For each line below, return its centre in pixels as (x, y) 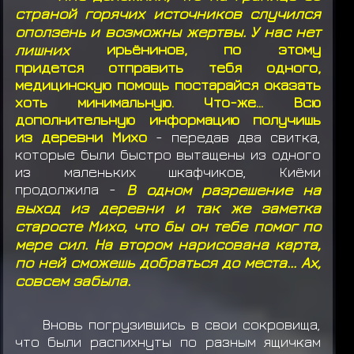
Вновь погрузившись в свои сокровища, (182, 324)
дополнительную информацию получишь (168, 120)
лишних (42, 50)
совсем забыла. (72, 281)
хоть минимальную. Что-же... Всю (168, 102)
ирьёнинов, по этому (195, 49)
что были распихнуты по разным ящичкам (168, 341)
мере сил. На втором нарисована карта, (168, 244)
